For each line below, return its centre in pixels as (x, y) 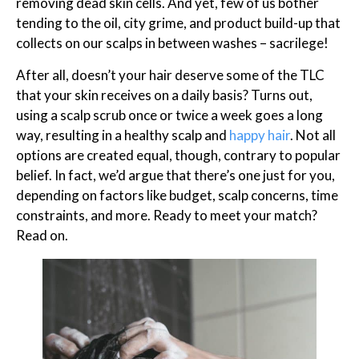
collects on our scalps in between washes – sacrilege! (173, 43)
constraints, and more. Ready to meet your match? (167, 215)
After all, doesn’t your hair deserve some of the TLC (170, 75)
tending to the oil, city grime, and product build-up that (178, 23)
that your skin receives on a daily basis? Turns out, (164, 95)
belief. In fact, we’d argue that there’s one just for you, (175, 175)
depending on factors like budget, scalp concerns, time (177, 195)
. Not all (313, 135)
